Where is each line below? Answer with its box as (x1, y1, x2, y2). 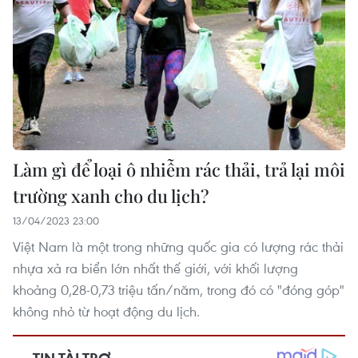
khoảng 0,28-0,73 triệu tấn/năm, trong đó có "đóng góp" (13, 280, 344, 299)
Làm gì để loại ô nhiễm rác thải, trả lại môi (13, 157, 345, 181)
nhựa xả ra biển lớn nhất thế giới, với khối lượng (13, 258, 298, 277)
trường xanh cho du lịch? (13, 183, 209, 208)
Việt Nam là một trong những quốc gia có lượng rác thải (13, 237, 344, 256)
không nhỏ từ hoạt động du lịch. (13, 301, 200, 320)
